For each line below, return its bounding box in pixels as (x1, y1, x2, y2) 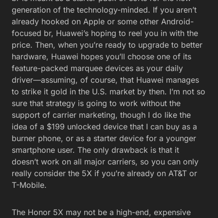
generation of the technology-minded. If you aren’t (12, 5, 197, 15)
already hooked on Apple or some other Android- (12, 17, 194, 27)
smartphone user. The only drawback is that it (12, 145, 179, 155)
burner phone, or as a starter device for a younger (12, 133, 196, 144)
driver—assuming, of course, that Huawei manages (12, 75, 199, 85)
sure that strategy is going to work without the (12, 98, 181, 109)
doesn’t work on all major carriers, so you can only (12, 157, 199, 167)
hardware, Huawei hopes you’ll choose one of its (12, 52, 191, 62)
